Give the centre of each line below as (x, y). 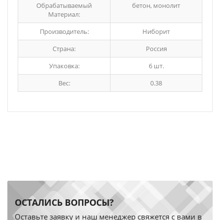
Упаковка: (64, 66)
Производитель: (64, 31)
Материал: (64, 14)
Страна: (64, 49)
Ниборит (156, 31)
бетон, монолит (156, 5)
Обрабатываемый (64, 5)
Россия (156, 49)
